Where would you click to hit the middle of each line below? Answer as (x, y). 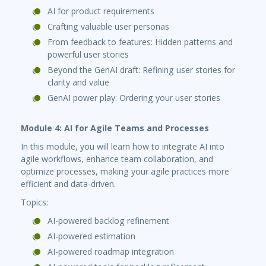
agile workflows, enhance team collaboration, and (117, 159)
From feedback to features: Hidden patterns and (140, 42)
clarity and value (78, 83)
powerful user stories (88, 55)
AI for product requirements (101, 11)
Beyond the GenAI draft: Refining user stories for (141, 70)
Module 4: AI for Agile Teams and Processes (115, 128)
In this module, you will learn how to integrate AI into (123, 147)
